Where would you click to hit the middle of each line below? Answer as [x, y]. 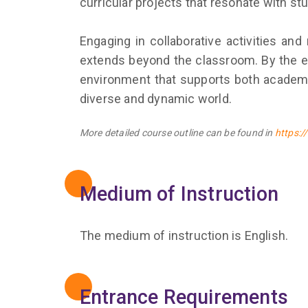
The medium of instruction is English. [184, 235]
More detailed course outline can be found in [177, 133]
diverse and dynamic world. [155, 99]
